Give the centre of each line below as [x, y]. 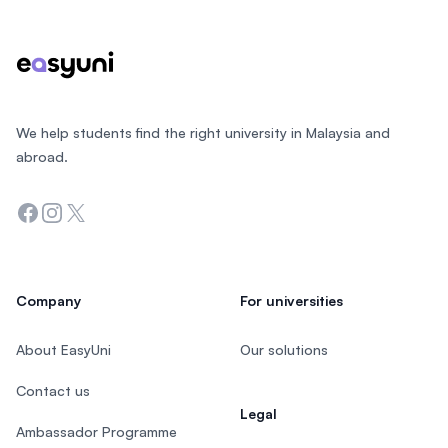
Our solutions [284, 349]
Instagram [77, 212]
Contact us [53, 390]
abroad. [42, 156]
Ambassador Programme [96, 431]
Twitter [90, 212]
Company [48, 300]
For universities [291, 300]
